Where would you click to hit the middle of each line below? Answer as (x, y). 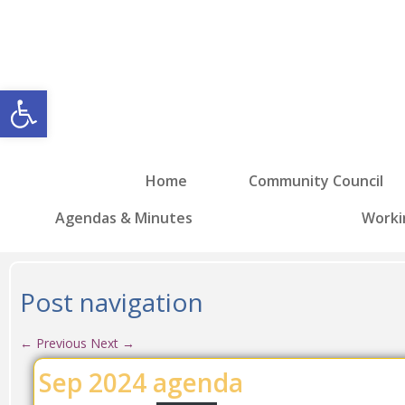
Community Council (316, 180)
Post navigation (112, 302)
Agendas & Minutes (123, 218)
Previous (60, 343)
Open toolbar (98, 98)
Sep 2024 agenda (141, 382)
